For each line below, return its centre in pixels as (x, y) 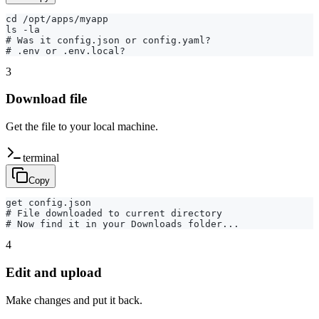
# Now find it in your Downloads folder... (122, 224)
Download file (46, 99)
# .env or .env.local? (66, 51)
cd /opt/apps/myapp (57, 19)
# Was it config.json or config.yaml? (108, 40)
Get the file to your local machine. (82, 127)
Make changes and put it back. (74, 300)
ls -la (23, 29)
